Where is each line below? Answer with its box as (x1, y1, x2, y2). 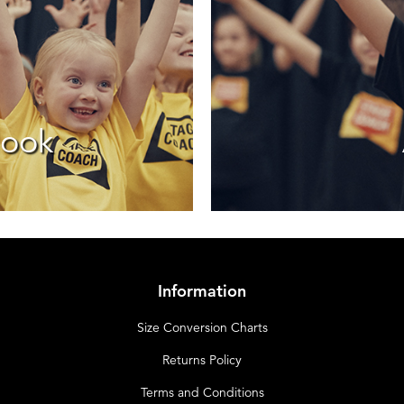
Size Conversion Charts (136, 320, 268, 336)
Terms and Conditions (140, 385, 264, 401)
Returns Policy (162, 353, 242, 369)
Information (158, 281, 246, 302)
